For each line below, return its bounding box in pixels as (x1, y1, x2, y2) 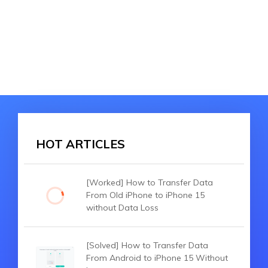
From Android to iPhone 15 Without (86, 252, 228, 264)
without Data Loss (86, 202, 159, 214)
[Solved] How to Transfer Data (86, 240, 208, 251)
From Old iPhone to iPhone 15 (86, 190, 205, 201)
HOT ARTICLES (36, 136, 125, 152)
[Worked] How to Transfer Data (86, 177, 213, 188)
